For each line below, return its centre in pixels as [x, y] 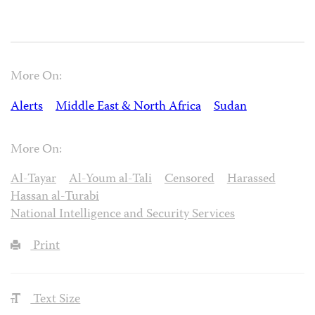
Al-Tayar [33, 180]
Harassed [251, 180]
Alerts [27, 107]
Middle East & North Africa [128, 107]
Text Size [56, 300]
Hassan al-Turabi [55, 198]
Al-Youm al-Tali [110, 180]
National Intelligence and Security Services [123, 215]
